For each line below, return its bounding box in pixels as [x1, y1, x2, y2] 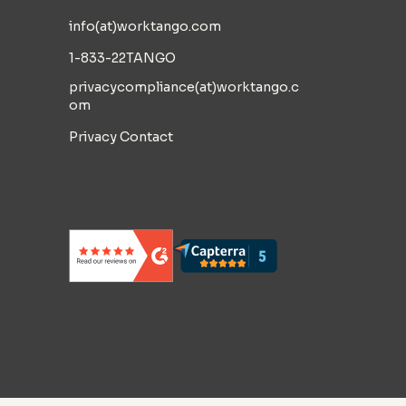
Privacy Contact [69, 128, 173, 145]
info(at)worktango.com [69, 17, 221, 34]
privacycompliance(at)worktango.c [69, 78, 299, 95]
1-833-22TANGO [69, 49, 176, 66]
